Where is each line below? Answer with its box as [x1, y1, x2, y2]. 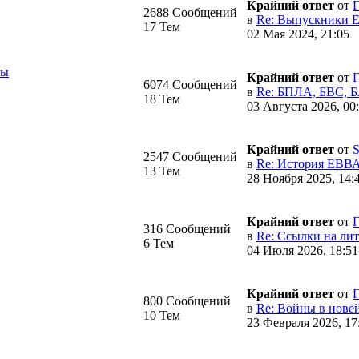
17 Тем [143, 19, 180, 34]
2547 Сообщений [143, 149, 237, 163]
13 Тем [143, 163, 180, 178]
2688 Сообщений [143, 5, 237, 19]
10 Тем [143, 308, 180, 322]
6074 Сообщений [143, 77, 237, 91]
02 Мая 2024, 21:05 [247, 26, 349, 41]
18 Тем [143, 91, 180, 106]
